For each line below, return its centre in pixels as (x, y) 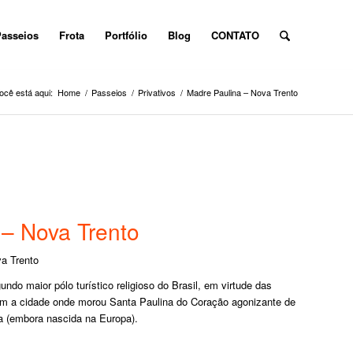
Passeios (109, 92)
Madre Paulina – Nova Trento (242, 92)
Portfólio (126, 35)
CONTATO (235, 35)
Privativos (157, 92)
